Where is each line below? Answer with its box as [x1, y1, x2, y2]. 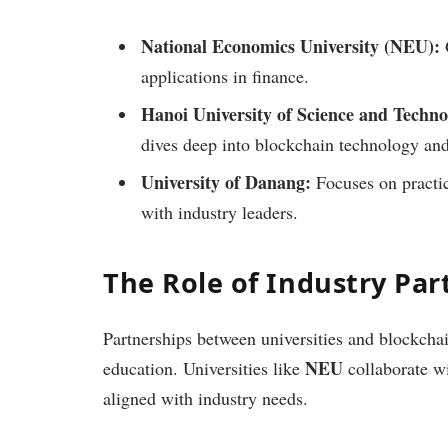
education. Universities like [103, 356, 305, 381]
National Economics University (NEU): [141, 32, 440, 59]
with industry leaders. [141, 199, 298, 224]
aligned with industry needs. [103, 386, 308, 411]
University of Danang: [141, 168, 311, 195]
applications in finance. [141, 63, 309, 88]
